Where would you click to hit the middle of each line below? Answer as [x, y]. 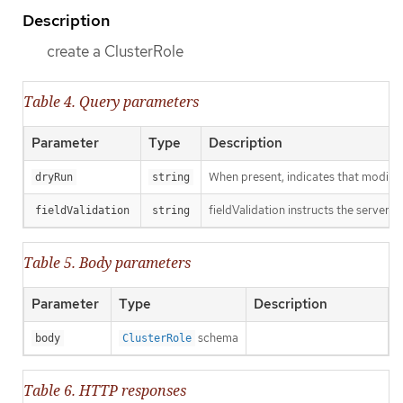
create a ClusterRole [115, 51]
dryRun [54, 178]
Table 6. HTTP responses [105, 391]
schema [217, 338]
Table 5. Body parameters [107, 263]
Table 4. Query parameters [111, 102]
